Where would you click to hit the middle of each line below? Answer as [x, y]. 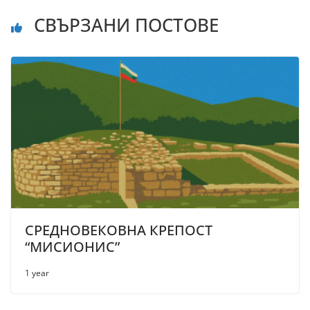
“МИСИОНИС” [72, 246]
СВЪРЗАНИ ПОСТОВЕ [124, 25]
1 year [37, 273]
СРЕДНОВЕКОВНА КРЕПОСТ [119, 230]
